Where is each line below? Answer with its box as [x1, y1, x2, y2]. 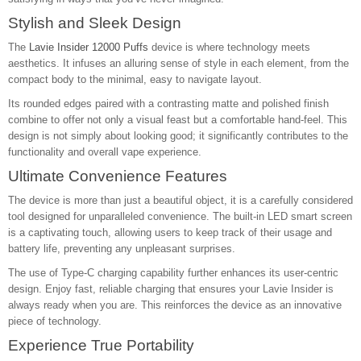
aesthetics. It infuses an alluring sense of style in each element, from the [8, 57, 349, 69]
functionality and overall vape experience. [8, 146, 201, 158]
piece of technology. [8, 315, 102, 327]
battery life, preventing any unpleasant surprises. [8, 243, 235, 255]
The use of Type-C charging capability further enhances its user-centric [8, 267, 338, 279]
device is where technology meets [148, 41, 310, 53]
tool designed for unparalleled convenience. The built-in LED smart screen [8, 210, 352, 222]
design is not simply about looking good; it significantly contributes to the [8, 130, 348, 142]
